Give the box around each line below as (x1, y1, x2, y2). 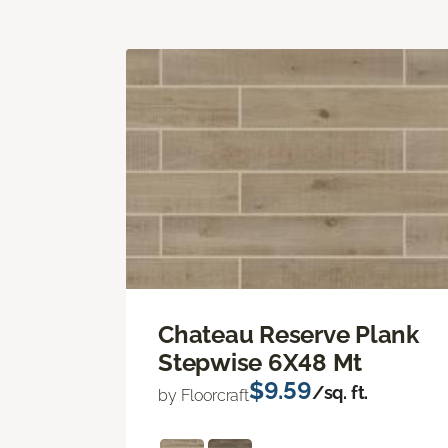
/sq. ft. (311, 381, 369, 403)
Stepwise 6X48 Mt (158, 347, 363, 377)
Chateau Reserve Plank (158, 319, 419, 349)
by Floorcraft (158, 385, 249, 405)
